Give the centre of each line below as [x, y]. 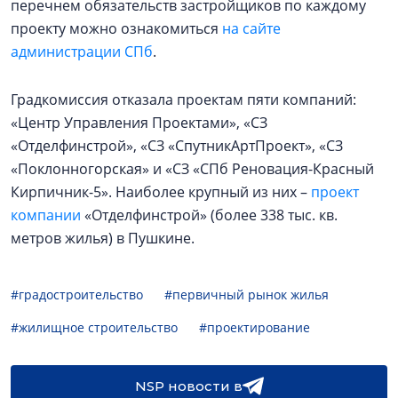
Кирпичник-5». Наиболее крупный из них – [161, 191]
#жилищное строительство [94, 327]
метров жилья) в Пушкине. [103, 238]
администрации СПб [82, 51]
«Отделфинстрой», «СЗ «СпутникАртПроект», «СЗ [177, 145]
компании [46, 215]
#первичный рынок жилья [247, 294]
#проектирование [255, 327]
